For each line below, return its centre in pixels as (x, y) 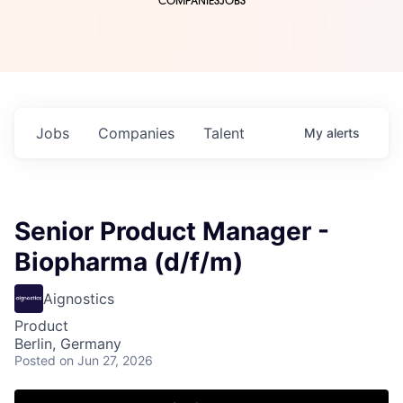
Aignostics (79, 299)
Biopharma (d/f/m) (129, 262)
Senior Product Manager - (172, 232)
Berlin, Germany (68, 344)
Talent (224, 134)
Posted (35, 361)
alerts (343, 133)
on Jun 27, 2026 (106, 361)
